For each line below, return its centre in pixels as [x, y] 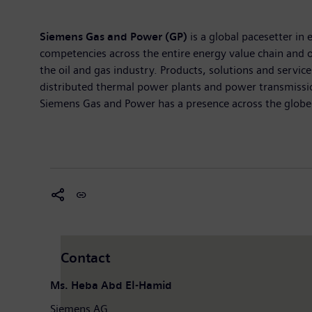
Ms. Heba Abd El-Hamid [111, 285]
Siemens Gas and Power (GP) [114, 36]
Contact [85, 258]
